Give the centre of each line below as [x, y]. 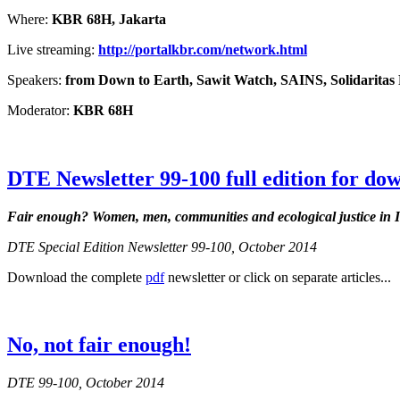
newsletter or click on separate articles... [278, 277]
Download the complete [76, 277]
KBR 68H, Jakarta [109, 19]
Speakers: [36, 79]
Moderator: [40, 110]
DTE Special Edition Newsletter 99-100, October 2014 [162, 246]
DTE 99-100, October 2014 [86, 383]
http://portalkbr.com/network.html [203, 49]
